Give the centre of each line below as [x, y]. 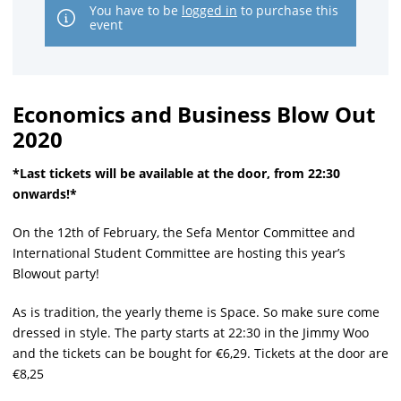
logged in [209, 10]
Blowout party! [56, 273]
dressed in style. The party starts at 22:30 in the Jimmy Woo [191, 333]
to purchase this [288, 10]
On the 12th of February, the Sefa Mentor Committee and [184, 232]
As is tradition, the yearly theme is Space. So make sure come [196, 312]
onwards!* [45, 194]
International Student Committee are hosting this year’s [179, 253]
